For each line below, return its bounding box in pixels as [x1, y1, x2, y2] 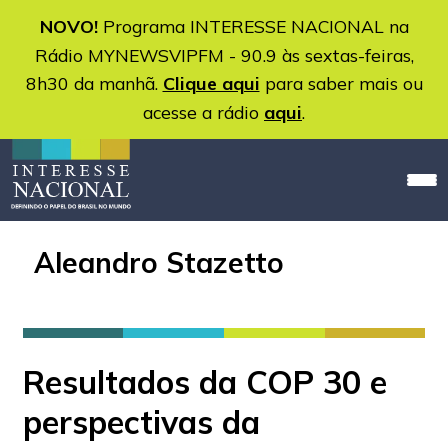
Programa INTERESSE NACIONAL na [97, 15, 409, 37]
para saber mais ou [259, 72, 423, 94]
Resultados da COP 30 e [22, 362, 387, 403]
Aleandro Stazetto [34, 245, 284, 281]
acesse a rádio [143, 101, 264, 123]
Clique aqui [162, 72, 260, 95]
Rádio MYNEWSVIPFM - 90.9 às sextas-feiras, [34, 44, 414, 66]
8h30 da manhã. [25, 72, 163, 94]
